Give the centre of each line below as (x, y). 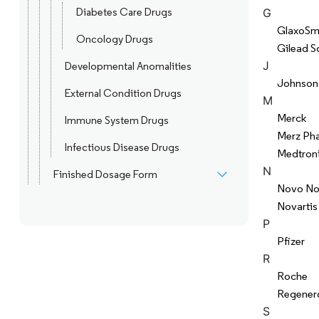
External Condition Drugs (123, 93)
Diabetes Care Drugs (124, 12)
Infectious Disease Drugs (122, 147)
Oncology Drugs (114, 39)
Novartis (297, 206)
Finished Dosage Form (105, 174)
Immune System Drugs (116, 120)
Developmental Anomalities (128, 66)
